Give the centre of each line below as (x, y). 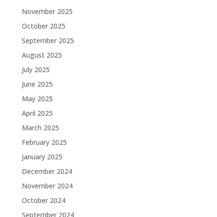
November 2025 (47, 11)
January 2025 (42, 157)
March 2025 (40, 128)
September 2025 (48, 40)
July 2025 (36, 70)
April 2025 (37, 113)
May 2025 (37, 99)
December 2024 (47, 171)
